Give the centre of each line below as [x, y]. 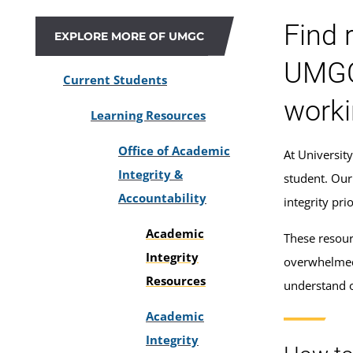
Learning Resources [148, 115]
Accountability [162, 197]
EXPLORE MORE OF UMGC [129, 36]
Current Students [115, 79]
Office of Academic [174, 150]
